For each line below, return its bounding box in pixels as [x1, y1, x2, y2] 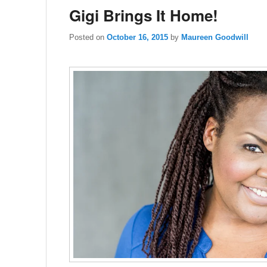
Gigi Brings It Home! [69, 4, 218, 26]
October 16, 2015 [107, 33, 168, 42]
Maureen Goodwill [181, 33, 249, 42]
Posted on [69, 33, 107, 42]
